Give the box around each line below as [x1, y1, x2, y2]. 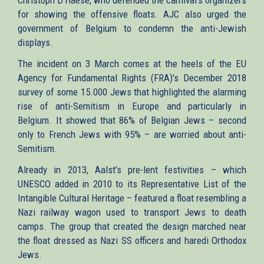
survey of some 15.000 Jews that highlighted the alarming [18, 85, 246, 98]
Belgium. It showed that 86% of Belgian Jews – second [18, 114, 246, 126]
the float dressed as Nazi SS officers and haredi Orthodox [18, 234, 246, 246]
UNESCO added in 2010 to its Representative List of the [18, 177, 246, 190]
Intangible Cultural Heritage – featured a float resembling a [18, 192, 246, 204]
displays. [18, 36, 55, 48]
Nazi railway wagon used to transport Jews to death [18, 206, 246, 218]
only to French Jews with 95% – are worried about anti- [18, 128, 246, 140]
